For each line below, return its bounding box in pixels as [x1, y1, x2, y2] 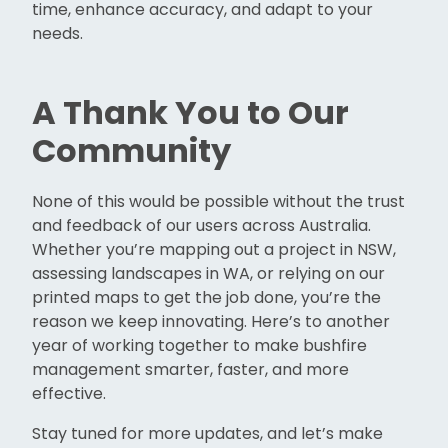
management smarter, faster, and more [32, 358, 349, 382]
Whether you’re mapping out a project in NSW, [32, 238, 396, 262]
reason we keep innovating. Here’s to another [32, 310, 390, 334]
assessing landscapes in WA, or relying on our [32, 262, 385, 286]
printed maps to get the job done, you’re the [32, 286, 381, 310]
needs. [32, 22, 83, 46]
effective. [32, 382, 106, 406]
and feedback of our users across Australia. [32, 214, 371, 238]
